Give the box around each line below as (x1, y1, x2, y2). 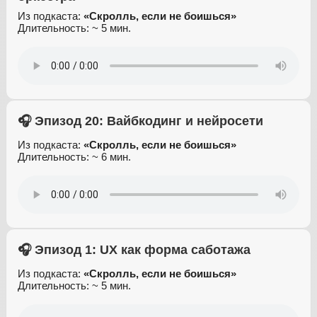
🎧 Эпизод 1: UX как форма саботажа (18, 243, 250, 258)
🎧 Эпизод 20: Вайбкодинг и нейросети (18, 114, 263, 129)
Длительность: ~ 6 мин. (18, 151, 131, 163)
